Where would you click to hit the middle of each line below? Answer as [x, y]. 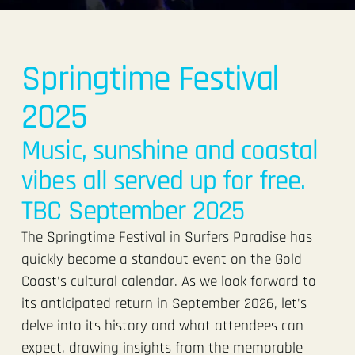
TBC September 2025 [133, 211]
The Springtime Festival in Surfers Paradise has [167, 237]
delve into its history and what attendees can [163, 326]
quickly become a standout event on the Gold [162, 259]
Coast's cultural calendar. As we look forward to [169, 281]
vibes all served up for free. [164, 181]
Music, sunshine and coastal [170, 151]
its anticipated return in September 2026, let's [164, 303]
